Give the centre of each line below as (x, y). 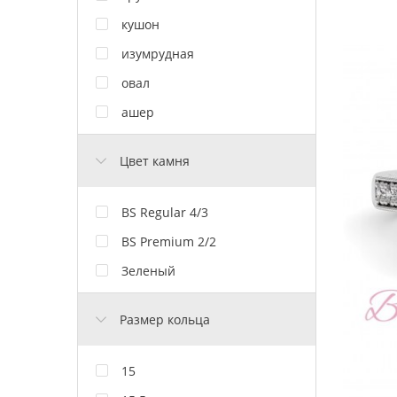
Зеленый (148, 270)
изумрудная (158, 53)
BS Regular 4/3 (165, 212)
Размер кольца (165, 319)
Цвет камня (155, 160)
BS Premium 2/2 (169, 241)
